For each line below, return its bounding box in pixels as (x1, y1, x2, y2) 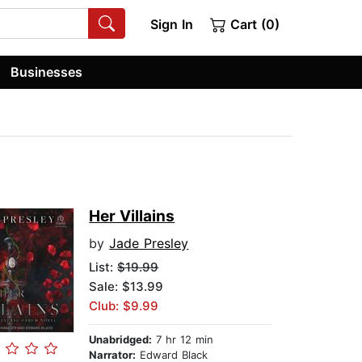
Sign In (149, 16, 193, 32)
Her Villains (89, 207, 175, 226)
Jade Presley (109, 235, 189, 252)
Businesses (11, 63, 83, 80)
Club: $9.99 (89, 298, 159, 314)
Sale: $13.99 (89, 279, 164, 295)
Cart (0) (226, 16, 280, 32)
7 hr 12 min (152, 333, 214, 347)
